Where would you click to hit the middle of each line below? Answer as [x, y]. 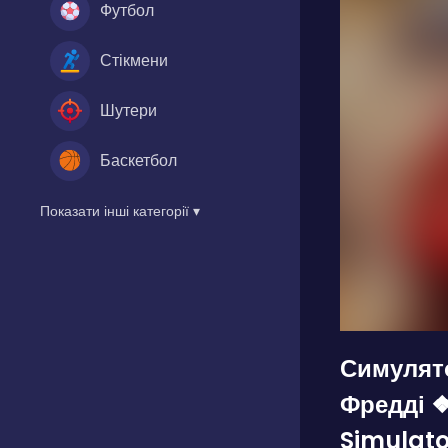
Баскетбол [138, 160]
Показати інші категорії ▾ [120, 210]
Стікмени [134, 60]
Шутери [128, 110]
